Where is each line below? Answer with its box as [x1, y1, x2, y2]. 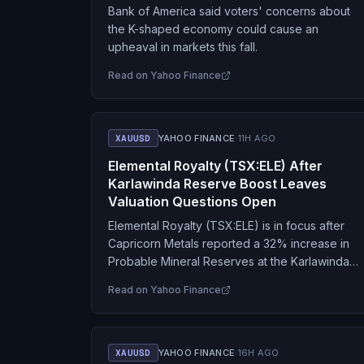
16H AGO [237, 347, 279, 358]
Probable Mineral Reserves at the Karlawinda [108, 254, 349, 268]
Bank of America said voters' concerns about [108, 4, 350, 18]
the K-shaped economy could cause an [108, 22, 318, 36]
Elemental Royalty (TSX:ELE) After [108, 158, 323, 174]
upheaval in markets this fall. [108, 40, 258, 54]
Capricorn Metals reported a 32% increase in [108, 236, 349, 250]
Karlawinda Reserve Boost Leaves [108, 175, 327, 192]
